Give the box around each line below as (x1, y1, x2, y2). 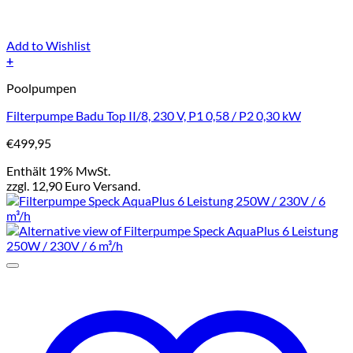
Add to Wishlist (6, 38, 91, 54)
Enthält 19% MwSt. (6, 163, 110, 179)
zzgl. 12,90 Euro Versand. (6, 178, 140, 194)
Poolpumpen (6, 80, 76, 96)
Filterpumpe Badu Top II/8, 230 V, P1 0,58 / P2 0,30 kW (6, 108, 301, 124)
